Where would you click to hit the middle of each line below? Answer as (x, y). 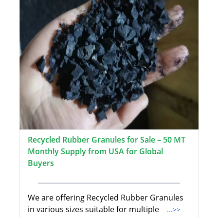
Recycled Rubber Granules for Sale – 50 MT (107, 140)
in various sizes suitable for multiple (94, 209)
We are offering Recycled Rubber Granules (106, 198)
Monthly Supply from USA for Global (95, 152)
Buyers (41, 163)
